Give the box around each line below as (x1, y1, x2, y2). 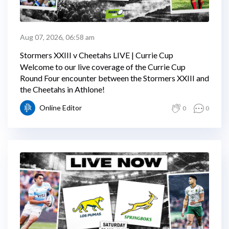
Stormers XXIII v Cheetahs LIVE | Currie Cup (20, 50, 173, 60)
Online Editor (39, 103, 82, 112)
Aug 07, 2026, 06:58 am (20, 33, 95, 41)
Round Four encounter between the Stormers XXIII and (20, 73, 209, 83)
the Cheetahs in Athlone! (20, 84, 105, 94)
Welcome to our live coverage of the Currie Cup (20, 62, 186, 72)
